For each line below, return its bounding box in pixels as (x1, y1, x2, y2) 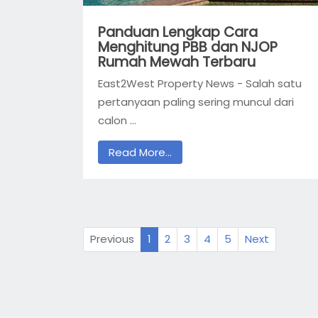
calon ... (98, 113, 136, 128)
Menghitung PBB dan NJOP (98, 37, 278, 57)
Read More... (109, 144, 172, 160)
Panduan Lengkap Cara (98, 22, 258, 42)
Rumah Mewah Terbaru (98, 52, 256, 72)
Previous (90, 231, 134, 247)
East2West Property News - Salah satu (98, 76, 302, 92)
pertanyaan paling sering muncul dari (98, 94, 294, 110)
